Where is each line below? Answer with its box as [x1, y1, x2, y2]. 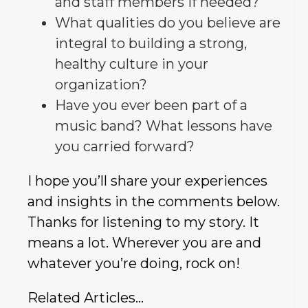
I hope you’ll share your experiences [27, 172, 267, 189]
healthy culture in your [55, 55, 208, 72]
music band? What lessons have [55, 117, 272, 134]
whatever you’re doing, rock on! [27, 254, 240, 272]
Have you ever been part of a [55, 96, 247, 113]
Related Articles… [27, 289, 144, 306]
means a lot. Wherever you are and [27, 234, 261, 251]
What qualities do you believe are [55, 14, 280, 31]
